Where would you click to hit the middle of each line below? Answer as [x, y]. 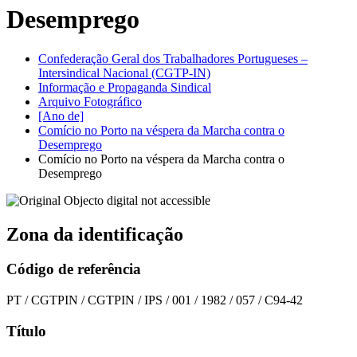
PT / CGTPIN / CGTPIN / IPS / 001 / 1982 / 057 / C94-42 [155, 300]
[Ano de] [61, 116]
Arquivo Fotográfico [90, 101]
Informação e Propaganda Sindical [125, 87]
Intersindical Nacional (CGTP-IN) [124, 73]
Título [26, 331]
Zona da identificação [95, 234]
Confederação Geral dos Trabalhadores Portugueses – [173, 58]
